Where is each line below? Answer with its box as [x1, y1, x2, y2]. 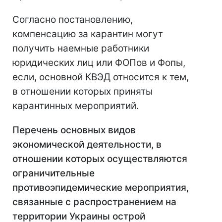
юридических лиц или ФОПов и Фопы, [12, 57, 185, 69]
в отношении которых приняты [12, 86, 153, 98]
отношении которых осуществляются [12, 153, 187, 165]
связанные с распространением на [12, 196, 176, 208]
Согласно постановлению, [12, 14, 133, 26]
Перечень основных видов [12, 124, 136, 136]
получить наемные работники [12, 43, 149, 55]
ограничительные [12, 167, 95, 179]
